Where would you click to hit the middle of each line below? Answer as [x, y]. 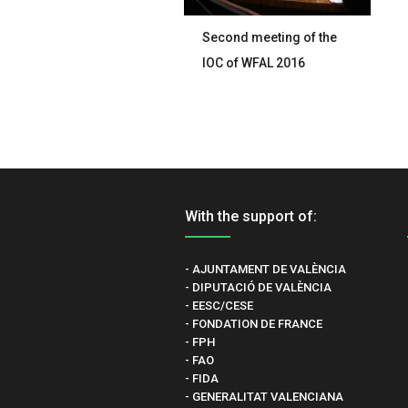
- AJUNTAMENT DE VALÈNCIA [265, 269]
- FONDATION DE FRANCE [253, 324]
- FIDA [201, 378]
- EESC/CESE [219, 306]
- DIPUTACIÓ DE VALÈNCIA [258, 287]
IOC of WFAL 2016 [254, 63]
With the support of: [250, 216]
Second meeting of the [270, 37]
